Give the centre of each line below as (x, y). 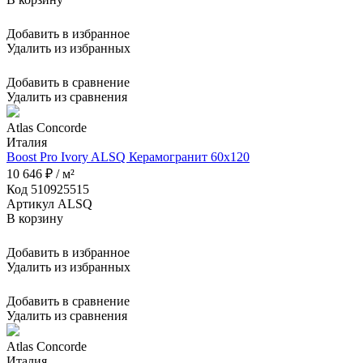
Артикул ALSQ (49, 203)
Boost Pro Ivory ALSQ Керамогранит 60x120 (128, 156)
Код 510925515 (48, 189)
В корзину (35, 218)
